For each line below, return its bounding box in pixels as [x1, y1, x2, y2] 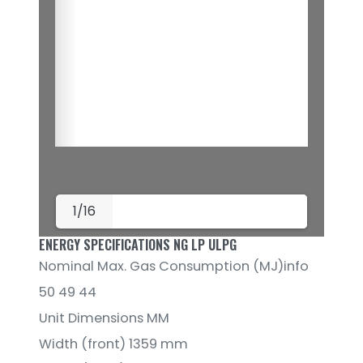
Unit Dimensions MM [39, 309, 169, 328]
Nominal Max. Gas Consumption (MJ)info [39, 257, 309, 276]
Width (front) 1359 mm [39, 335, 188, 354]
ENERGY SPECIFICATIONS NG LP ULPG [39, 235, 237, 255]
